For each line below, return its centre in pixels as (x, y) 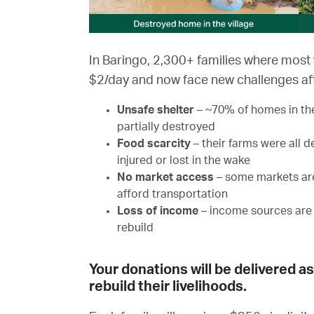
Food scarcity (154, 144)
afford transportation (172, 194)
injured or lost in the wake (184, 161)
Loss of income (158, 211)
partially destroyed (166, 127)
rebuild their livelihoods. (168, 287)
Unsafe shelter (157, 110)
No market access (165, 178)
